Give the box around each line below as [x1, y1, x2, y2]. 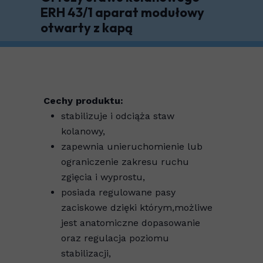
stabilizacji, [61, 248, 111, 259]
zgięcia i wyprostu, [61, 171, 145, 183]
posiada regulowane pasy [61, 187, 176, 198]
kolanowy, [61, 126, 105, 137]
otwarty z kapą [41, 19, 133, 36]
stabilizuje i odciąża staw [61, 110, 174, 122]
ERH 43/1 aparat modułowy [41, 4, 204, 21]
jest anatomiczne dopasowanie [61, 217, 200, 228]
